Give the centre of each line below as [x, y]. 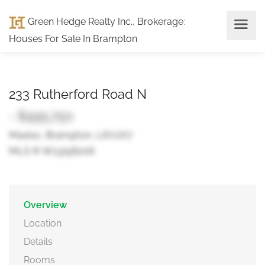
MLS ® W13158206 [52, 151]
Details [38, 242]
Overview [45, 205]
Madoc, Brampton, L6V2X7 [71, 135]
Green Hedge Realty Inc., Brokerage [104, 22]
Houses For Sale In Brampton [73, 38]
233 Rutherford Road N [78, 94]
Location [43, 223]
